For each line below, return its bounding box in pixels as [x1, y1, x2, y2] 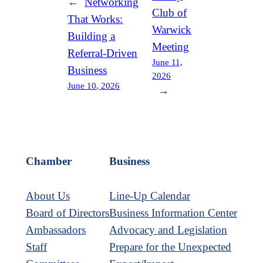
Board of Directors [25, 206, 109, 219]
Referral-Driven [68, 47, 138, 60]
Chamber [25, 155, 72, 168]
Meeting [152, 40, 190, 53]
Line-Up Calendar [109, 189, 191, 202]
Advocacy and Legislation [109, 223, 228, 236]
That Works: [68, 13, 123, 26]
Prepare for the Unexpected [109, 240, 232, 253]
